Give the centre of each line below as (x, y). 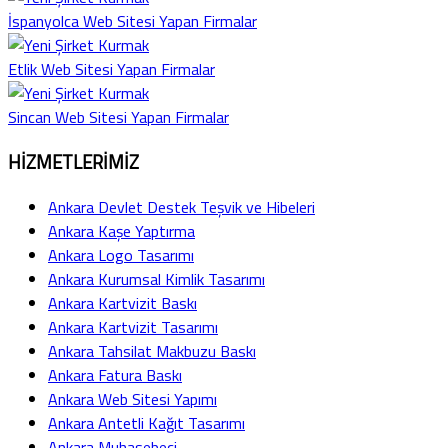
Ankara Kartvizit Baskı (122, 302)
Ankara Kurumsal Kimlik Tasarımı (156, 278)
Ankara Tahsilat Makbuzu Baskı (152, 350)
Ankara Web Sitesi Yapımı (132, 398)
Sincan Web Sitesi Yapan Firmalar (118, 117)
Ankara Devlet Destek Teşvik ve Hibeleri (181, 206)
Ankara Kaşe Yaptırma (121, 230)
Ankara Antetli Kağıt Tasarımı (146, 422)
